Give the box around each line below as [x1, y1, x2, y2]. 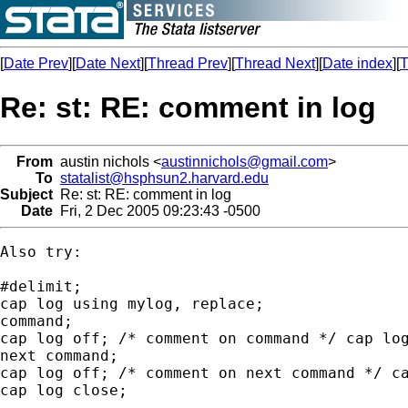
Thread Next [235, 56, 315, 71]
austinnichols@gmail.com [161, 153, 328, 169]
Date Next [76, 56, 140, 71]
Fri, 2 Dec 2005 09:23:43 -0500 [53, 202, 260, 219]
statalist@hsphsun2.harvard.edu [60, 169, 269, 186]
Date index [322, 56, 393, 71]
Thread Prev [148, 56, 228, 71]
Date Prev [4, 56, 68, 71]
